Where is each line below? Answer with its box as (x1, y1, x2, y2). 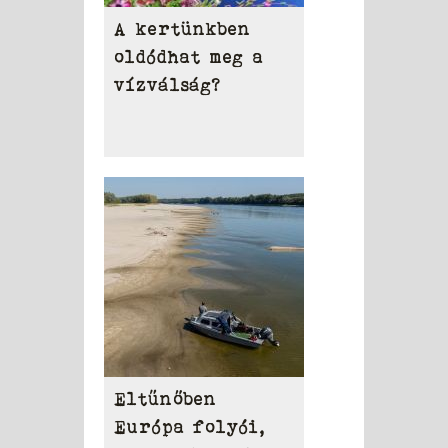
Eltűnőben (114, 389, 217, 410)
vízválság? (114, 75, 221, 96)
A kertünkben (114, 19, 251, 40)
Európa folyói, (114, 417, 266, 438)
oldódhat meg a (114, 47, 264, 68)
